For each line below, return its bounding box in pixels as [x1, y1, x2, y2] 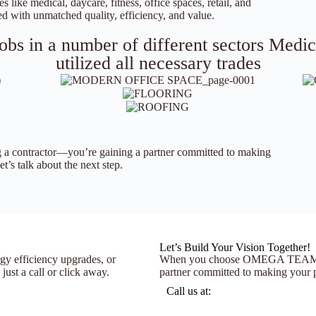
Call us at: [166, 285, 211, 298]
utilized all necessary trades [55, 53, 261, 74]
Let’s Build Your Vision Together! [159, 241, 310, 254]
